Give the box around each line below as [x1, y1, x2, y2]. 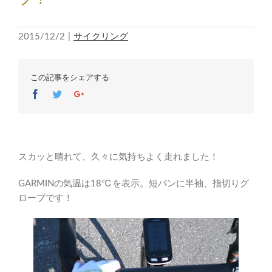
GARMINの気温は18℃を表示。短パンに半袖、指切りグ [18, 179, 249, 188]
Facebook [39, 89, 77, 98]
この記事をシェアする [30, 72, 109, 83]
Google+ [83, 89, 117, 98]
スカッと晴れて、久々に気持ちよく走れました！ [18, 152, 219, 161]
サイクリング [73, 32, 128, 41]
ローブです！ [18, 194, 73, 203]
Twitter [61, 89, 89, 98]
